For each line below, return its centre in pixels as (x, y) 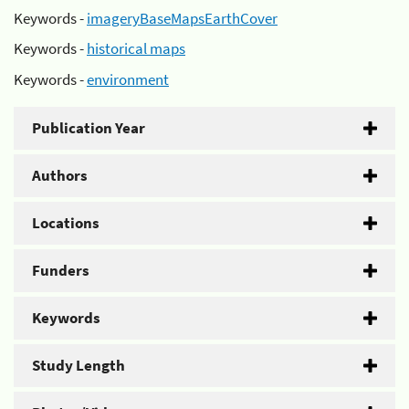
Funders (61, 270)
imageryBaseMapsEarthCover (182, 18)
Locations (66, 222)
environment (128, 79)
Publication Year (89, 127)
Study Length (79, 365)
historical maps (136, 48)
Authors (60, 175)
